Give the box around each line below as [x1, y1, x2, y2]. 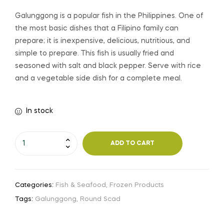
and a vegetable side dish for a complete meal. [15, 75, 182, 82]
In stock [25, 107, 53, 114]
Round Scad [80, 196, 120, 203]
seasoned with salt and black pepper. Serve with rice [15, 62, 201, 70]
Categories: [15, 182, 55, 189]
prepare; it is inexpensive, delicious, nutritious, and [15, 37, 190, 45]
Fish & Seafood [55, 182, 106, 189]
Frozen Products [109, 182, 164, 189]
